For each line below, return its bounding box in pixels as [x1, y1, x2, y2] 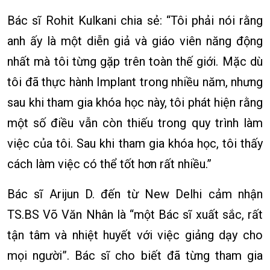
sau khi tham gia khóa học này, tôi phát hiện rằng [7, 95, 263, 110]
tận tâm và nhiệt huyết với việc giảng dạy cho [7, 228, 263, 243]
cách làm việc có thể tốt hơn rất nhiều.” [7, 157, 212, 172]
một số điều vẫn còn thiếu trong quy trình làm [7, 116, 263, 131]
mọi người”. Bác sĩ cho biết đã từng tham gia [7, 248, 263, 263]
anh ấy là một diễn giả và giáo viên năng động [7, 34, 263, 49]
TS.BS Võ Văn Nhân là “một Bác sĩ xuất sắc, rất [7, 207, 263, 222]
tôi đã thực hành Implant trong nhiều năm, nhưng [7, 75, 263, 90]
